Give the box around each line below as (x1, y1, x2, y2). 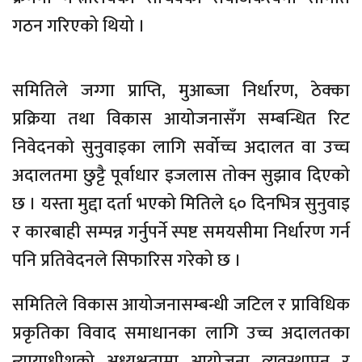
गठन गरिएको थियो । (12, 11, 145, 42)
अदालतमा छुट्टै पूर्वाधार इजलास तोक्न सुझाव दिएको (12, 161, 350, 192)
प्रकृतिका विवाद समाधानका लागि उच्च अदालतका (12, 318, 350, 349)
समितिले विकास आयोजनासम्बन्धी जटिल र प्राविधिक (12, 290, 350, 321)
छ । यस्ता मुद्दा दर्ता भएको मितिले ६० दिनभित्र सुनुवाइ (12, 189, 350, 220)
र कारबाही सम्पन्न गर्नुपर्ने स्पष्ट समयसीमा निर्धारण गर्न (12, 217, 350, 248)
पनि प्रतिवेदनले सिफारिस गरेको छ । (12, 246, 242, 276)
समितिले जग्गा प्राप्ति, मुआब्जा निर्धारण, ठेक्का (12, 76, 350, 107)
